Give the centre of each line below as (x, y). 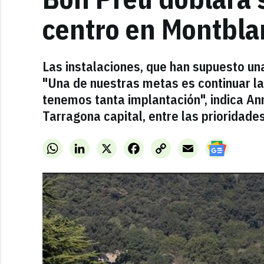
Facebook (160, 146)
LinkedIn (104, 146)
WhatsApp (80, 146)
